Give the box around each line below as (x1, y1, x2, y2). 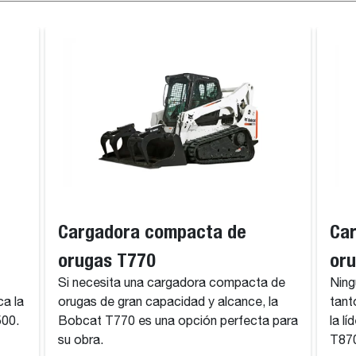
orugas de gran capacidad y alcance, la (57, 296, 278, 309)
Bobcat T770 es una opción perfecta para (57, 315, 298, 328)
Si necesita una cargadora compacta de (57, 277, 285, 290)
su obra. (57, 335, 103, 347)
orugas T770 (57, 249, 156, 271)
